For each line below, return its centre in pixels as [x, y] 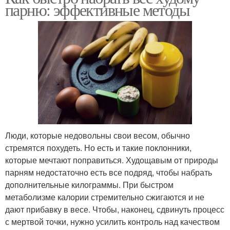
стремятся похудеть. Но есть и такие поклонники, [98, 147]
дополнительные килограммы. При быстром [89, 184]
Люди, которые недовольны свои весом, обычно [98, 135]
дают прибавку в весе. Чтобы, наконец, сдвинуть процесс [115, 209]
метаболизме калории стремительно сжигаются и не [105, 197]
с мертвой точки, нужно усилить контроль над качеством [112, 221]
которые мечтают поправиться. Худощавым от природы [112, 160]
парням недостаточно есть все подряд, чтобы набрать [109, 172]
